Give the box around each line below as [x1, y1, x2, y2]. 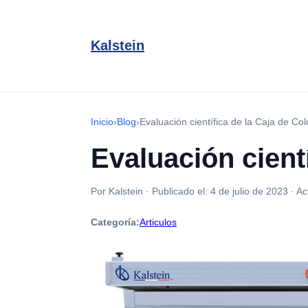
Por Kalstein [91, 186, 143, 197]
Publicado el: [152, 186, 210, 197]
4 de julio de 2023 [210, 186, 288, 197]
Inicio [91, 116, 113, 127]
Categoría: [91, 217, 140, 228]
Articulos [140, 217, 177, 228]
